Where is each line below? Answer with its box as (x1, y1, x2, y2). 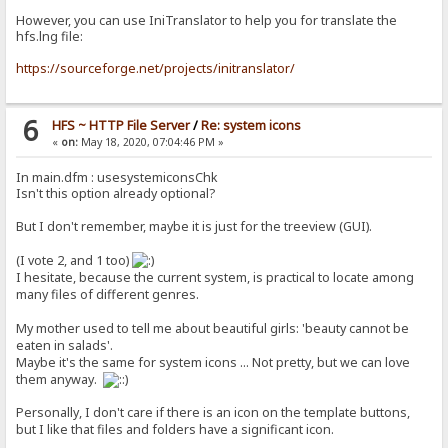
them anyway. (16, 370, 98, 388)
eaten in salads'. (16, 336, 114, 354)
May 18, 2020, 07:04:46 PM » (77, 134, 224, 149)
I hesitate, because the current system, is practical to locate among (16, 268, 415, 286)
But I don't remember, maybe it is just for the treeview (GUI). (16, 217, 373, 235)
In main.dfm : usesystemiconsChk (16, 168, 219, 186)
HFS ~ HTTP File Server (51, 116, 190, 134)
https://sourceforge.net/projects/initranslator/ (16, 59, 296, 77)
